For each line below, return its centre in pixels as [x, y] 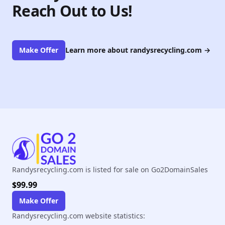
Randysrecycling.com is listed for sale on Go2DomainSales [110, 170]
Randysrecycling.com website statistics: [79, 216]
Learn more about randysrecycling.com [135, 50]
